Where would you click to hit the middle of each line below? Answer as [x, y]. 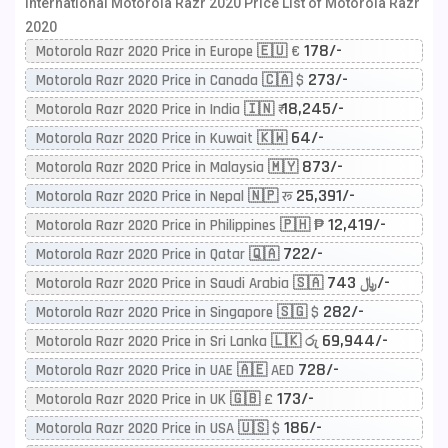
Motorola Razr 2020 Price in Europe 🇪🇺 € [170, 51]
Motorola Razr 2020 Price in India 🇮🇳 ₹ [159, 109]
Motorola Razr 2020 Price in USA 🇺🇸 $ [160, 428]
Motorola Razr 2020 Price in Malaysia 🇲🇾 [169, 167]
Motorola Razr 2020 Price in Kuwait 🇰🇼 [163, 138]
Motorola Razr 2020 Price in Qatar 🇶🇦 [159, 254]
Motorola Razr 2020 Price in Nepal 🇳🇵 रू [166, 196]
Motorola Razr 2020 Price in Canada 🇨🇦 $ [172, 80]
